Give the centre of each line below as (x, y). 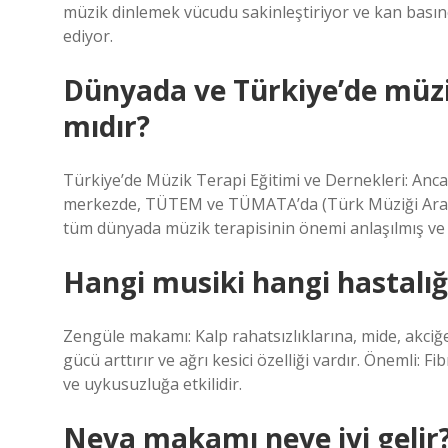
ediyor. (88, 36)
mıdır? (106, 126)
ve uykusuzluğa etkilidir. (152, 384)
